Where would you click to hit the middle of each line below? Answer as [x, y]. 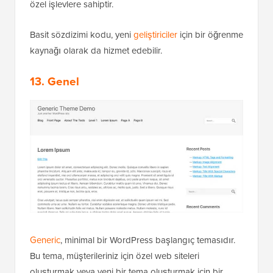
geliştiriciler [155, 35]
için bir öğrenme [210, 35]
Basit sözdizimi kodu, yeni [82, 35]
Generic [45, 240]
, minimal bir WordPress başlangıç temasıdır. [148, 240]
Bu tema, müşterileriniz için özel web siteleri [115, 256]
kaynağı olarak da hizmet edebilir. [96, 51]
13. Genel [55, 82]
